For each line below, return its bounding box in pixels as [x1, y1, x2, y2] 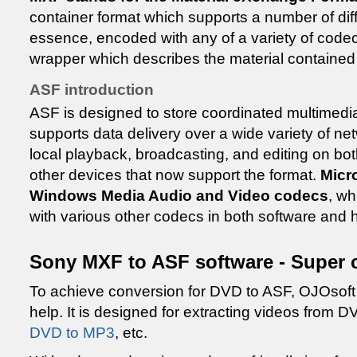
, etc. [115, 324, 147, 341]
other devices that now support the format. [29, 167, 320, 183]
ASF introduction [29, 81, 154, 98]
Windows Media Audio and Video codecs [29, 187, 328, 204]
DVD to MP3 [29, 324, 115, 341]
